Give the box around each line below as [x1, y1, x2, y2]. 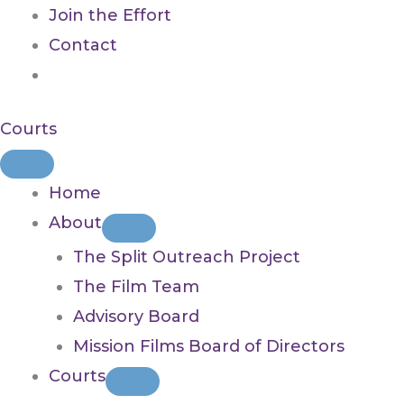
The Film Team [73, 277, 199, 298]
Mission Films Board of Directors [73, 336, 344, 357]
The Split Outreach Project [73, 247, 300, 268]
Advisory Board [73, 307, 199, 327]
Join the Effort [49, 5, 171, 26]
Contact [49, 35, 117, 56]
